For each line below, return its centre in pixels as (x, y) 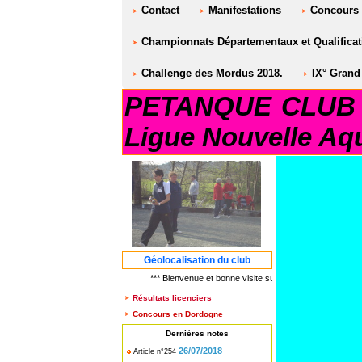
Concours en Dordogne (178, 314)
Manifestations (243, 11)
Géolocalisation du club (197, 260)
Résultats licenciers (172, 297)
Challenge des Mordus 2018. (210, 74)
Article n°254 (155, 352)
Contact (159, 11)
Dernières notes (197, 334)
